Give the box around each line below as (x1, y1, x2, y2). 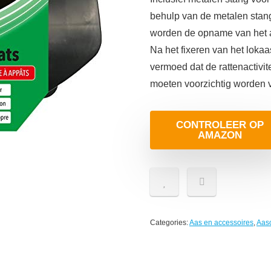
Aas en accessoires (189, 218, 253, 227)
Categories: (150, 218, 189, 227)
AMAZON (197, 129, 242, 141)
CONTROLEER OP (175, 119, 264, 131)
